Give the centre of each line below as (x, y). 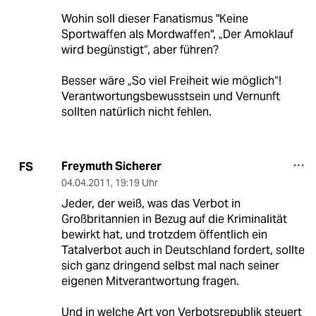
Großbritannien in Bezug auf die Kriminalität (174, 219)
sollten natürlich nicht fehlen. (136, 112)
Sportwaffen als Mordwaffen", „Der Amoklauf (177, 35)
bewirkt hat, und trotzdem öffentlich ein (164, 235)
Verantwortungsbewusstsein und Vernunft (170, 97)
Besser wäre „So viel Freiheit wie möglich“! (171, 81)
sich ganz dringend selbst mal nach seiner (170, 266)
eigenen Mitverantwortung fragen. (150, 281)
